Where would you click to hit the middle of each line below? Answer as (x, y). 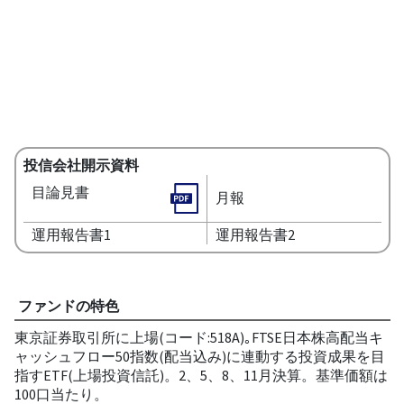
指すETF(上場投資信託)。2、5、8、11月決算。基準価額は (201, 375)
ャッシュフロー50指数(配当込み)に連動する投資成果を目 (199, 356)
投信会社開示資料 (81, 165)
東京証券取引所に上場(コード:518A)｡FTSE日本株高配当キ (198, 337)
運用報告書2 (255, 234)
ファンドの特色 (68, 305)
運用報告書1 (71, 234)
